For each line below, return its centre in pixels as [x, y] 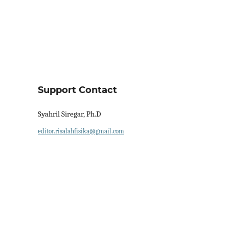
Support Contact [77, 90]
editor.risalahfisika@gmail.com [81, 131]
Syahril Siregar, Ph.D [69, 114]
